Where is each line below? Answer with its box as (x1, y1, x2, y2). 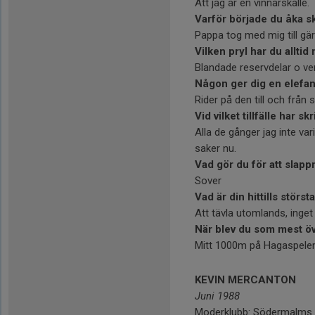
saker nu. (195, 142, 236, 155)
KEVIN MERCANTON (195, 274, 296, 286)
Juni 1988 (195, 290, 240, 302)
